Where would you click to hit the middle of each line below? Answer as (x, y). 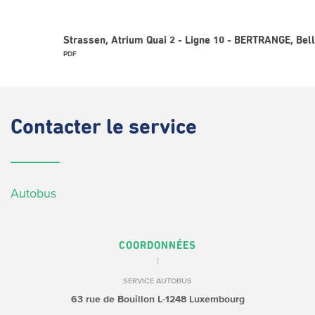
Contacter (58, 128)
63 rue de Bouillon (112, 299)
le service (152, 128)
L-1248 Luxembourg (199, 299)
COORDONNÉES (157, 246)
